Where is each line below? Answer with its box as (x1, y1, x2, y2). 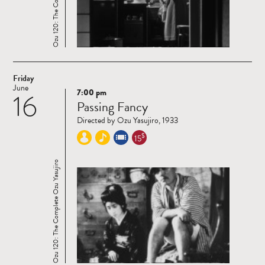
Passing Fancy (77, 96, 148, 117)
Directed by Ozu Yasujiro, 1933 (77, 114, 178, 127)
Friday (13, 72, 34, 85)
